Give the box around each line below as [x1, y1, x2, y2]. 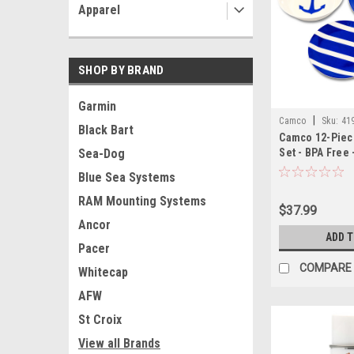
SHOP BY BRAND [78, 63, 164, 77]
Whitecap [78, 265, 128, 280]
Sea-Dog [78, 146, 125, 161]
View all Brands [78, 336, 160, 351]
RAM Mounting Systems [78, 194, 206, 209]
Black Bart [78, 122, 134, 137]
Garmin [78, 99, 116, 114]
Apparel [78, 2, 120, 17]
